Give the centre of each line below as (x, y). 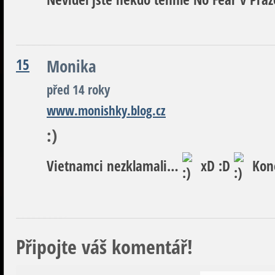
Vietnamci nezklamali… (114, 166)
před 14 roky (78, 89)
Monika (72, 66)
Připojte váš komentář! (104, 246)
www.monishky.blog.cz (106, 110)
